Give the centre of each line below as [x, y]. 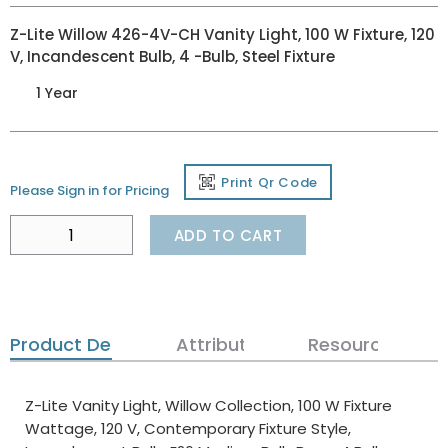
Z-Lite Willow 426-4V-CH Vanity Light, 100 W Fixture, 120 [222, 34]
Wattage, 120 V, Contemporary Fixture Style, [188, 428]
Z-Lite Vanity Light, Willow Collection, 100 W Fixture [208, 405]
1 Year [57, 92]
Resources [355, 344]
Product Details [79, 344]
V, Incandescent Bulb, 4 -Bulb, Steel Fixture [172, 56]
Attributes [221, 344]
